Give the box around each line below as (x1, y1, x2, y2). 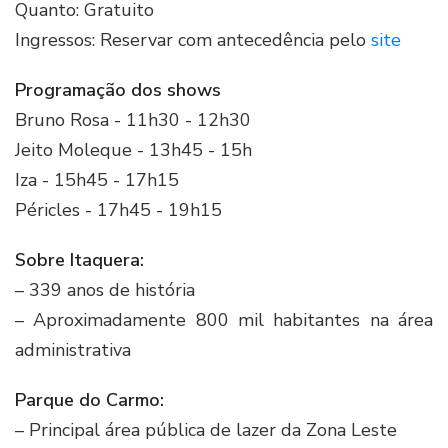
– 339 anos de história (15, 278, 195, 303)
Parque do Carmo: (15, 388, 164, 413)
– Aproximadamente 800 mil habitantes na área (15, 308, 433, 333)
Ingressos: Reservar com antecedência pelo (15, 28, 371, 53)
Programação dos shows (15, 78, 221, 103)
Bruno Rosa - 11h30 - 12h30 (15, 108, 251, 133)
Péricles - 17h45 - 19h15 (15, 198, 222, 223)
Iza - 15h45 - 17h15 (15, 168, 179, 193)
